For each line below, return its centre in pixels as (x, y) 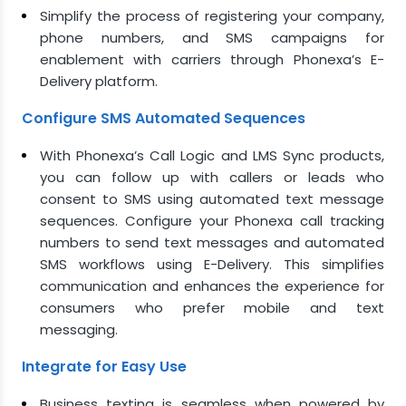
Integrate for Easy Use (104, 367)
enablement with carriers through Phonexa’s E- (212, 59)
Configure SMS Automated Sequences (164, 118)
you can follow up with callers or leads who (212, 177)
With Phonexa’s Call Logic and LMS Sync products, (212, 155)
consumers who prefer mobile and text (212, 308)
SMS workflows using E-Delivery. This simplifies (212, 264)
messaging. (79, 329)
